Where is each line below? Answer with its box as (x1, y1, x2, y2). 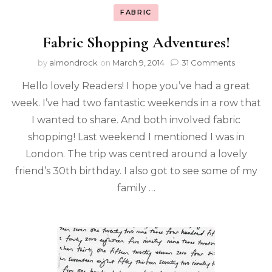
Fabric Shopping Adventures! (42, 32, 230, 52)
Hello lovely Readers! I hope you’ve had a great (22, 80, 250, 92)
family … (117, 182, 155, 194)
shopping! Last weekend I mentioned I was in (27, 131, 245, 143)
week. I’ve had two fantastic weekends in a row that (11, 97, 261, 109)
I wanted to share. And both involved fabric (32, 114, 240, 126)
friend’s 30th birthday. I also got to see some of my (15, 165, 257, 177)
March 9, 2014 (112, 57, 165, 67)
